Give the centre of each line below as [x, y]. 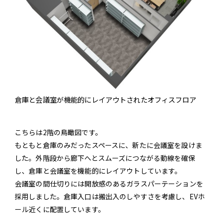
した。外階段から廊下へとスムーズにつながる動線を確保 [105, 158]
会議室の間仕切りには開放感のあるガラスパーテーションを [109, 183]
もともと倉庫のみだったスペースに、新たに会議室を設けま [109, 145]
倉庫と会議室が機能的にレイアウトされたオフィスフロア [106, 99]
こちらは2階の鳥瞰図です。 [58, 132]
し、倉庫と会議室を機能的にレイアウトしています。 [98, 170]
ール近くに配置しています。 [60, 209]
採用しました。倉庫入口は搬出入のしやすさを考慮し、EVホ [110, 196]
